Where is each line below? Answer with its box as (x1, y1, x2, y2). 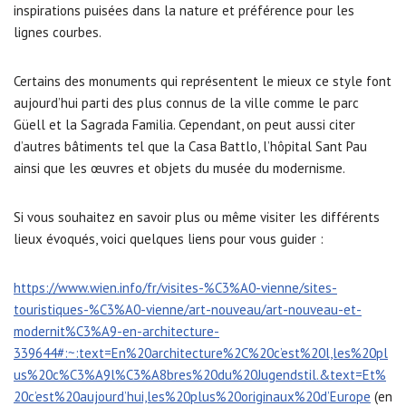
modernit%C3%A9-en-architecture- (14, 323, 219, 340)
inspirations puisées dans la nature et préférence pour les (14, 2, 354, 19)
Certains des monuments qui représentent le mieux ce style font (14, 72, 391, 90)
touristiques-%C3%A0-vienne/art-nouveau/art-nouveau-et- (14, 301, 362, 318)
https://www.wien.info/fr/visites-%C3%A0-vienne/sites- (14, 279, 337, 296)
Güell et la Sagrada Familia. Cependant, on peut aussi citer (14, 116, 355, 133)
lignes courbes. (14, 24, 101, 41)
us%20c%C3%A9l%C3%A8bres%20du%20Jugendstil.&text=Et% (14, 366, 386, 383)
